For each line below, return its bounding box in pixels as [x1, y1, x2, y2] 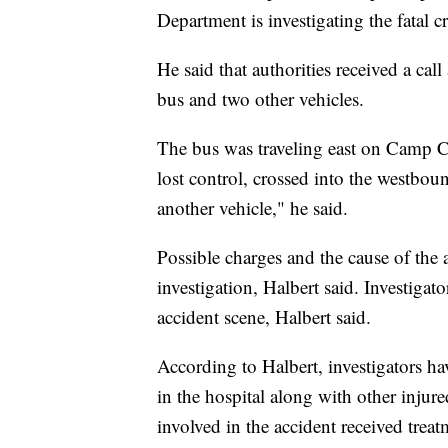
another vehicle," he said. [157, 195, 348, 221]
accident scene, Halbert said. [157, 304, 371, 330]
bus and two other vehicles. [157, 86, 364, 112]
